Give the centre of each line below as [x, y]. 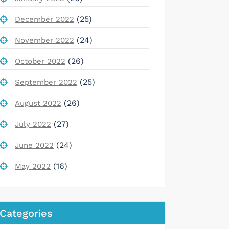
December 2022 [44, 19]
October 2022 [40, 61]
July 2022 [33, 124]
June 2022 [34, 145]
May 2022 [33, 166]
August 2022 [38, 103]
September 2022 [46, 82]
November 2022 [44, 40]
